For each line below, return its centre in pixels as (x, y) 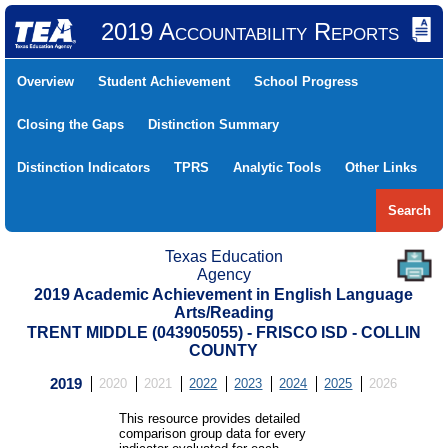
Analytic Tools (277, 167)
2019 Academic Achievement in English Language (224, 294)
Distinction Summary (213, 124)
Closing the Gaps (70, 124)
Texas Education (224, 256)
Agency (224, 274)
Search (409, 210)
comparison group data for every (213, 433)
